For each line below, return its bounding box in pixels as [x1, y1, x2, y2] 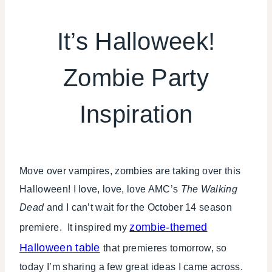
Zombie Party [63, 64, 209, 92]
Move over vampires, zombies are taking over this [19, 166, 241, 177]
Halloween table [19, 242, 100, 254]
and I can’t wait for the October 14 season [46, 202, 233, 213]
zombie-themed [129, 221, 208, 234]
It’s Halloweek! [56, 28, 216, 55]
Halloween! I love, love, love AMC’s [19, 184, 181, 195]
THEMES [136, 107, 170, 116]
